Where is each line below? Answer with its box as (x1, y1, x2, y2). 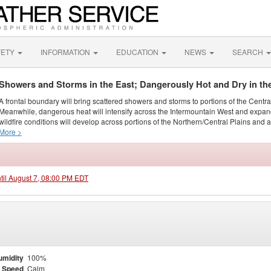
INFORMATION (41, 47, 92, 57)
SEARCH (232, 47, 265, 57)
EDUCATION (116, 47, 160, 57)
